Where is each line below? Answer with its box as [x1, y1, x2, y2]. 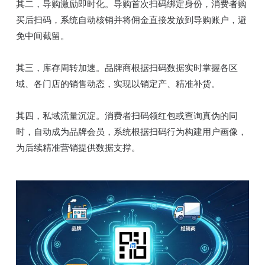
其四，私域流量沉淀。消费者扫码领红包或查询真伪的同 [15, 111, 238, 121]
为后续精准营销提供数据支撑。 [15, 143, 140, 153]
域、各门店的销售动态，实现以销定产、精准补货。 [15, 79, 220, 89]
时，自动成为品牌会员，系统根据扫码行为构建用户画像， [15, 127, 247, 137]
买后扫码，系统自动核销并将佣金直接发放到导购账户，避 [15, 15, 247, 25]
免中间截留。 [15, 31, 69, 41]
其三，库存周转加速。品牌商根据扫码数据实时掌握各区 [15, 63, 238, 73]
